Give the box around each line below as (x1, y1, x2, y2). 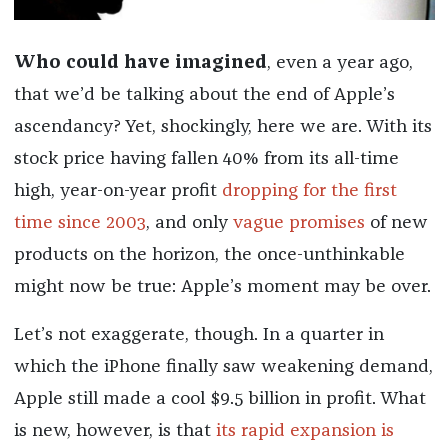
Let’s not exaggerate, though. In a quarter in (13, 325, 384, 344)
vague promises (232, 213, 365, 232)
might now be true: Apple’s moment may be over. (13, 277, 431, 296)
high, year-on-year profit (13, 181, 222, 200)
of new (364, 213, 428, 232)
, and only (145, 213, 233, 232)
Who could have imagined (13, 53, 267, 72)
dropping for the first (221, 181, 397, 200)
